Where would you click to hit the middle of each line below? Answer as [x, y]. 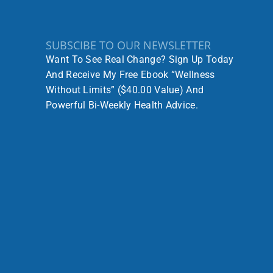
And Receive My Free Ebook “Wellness [130, 74]
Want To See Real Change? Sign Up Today [140, 59]
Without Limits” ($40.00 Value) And [125, 90]
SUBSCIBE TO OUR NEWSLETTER [129, 45]
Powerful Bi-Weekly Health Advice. [122, 105]
